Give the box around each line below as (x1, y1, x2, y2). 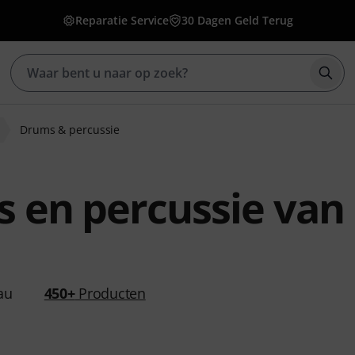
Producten (74, 284, 146, 303)
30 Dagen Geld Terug (181, 13, 293, 28)
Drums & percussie (20, 122, 120, 137)
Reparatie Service (74, 13, 169, 28)
